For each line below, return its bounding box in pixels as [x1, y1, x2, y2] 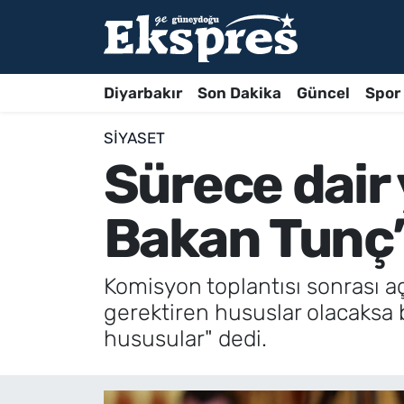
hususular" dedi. [103, 326, 267, 353]
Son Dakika [197, 83, 281, 102]
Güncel [296, 83, 350, 102]
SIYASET [103, 129, 165, 148]
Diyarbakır [103, 83, 182, 102]
